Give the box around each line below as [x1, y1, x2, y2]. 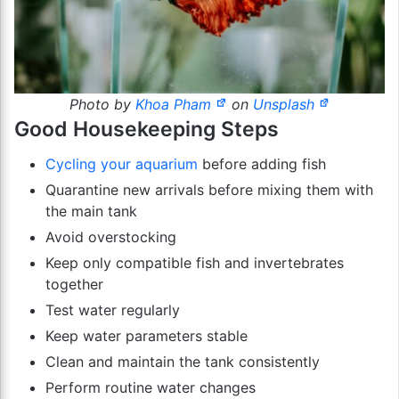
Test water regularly [45, 301, 180, 319]
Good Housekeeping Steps [14, 116, 279, 142]
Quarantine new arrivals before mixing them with [45, 181, 373, 199]
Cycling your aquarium [45, 155, 198, 173]
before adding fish [198, 155, 326, 173]
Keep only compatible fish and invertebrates [45, 254, 344, 272]
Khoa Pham [134, 94, 216, 113]
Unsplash [252, 94, 319, 113]
